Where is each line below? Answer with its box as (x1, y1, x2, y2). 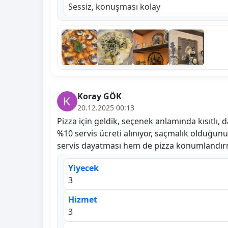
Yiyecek (68, 162, 99, 174)
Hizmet (68, 193, 97, 205)
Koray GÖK (77, 90, 122, 102)
